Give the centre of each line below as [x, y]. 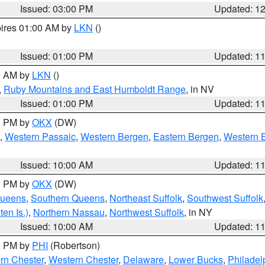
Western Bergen [114, 136]
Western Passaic [40, 136]
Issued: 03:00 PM [57, 9]
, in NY [198, 212]
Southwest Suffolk [225, 198]
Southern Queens [68, 198]
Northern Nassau [69, 212]
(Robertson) [74, 245]
